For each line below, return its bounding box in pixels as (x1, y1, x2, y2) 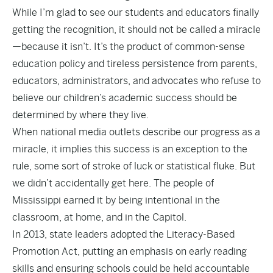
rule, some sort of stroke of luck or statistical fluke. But (12, 160, 255, 172)
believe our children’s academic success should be (12, 92, 237, 104)
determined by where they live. (12, 109, 150, 121)
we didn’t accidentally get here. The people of (12, 177, 214, 189)
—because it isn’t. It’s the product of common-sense (12, 41, 245, 52)
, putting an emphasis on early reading (77, 246, 247, 257)
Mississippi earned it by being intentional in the (12, 194, 220, 206)
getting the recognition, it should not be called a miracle (12, 24, 261, 35)
